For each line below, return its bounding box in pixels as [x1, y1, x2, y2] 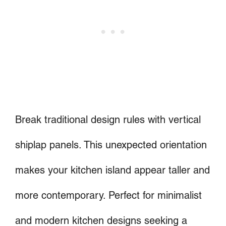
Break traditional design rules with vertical [15, 113, 201, 126]
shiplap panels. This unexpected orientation [15, 138, 207, 151]
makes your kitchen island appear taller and [15, 163, 210, 176]
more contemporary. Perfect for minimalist [15, 189, 202, 201]
